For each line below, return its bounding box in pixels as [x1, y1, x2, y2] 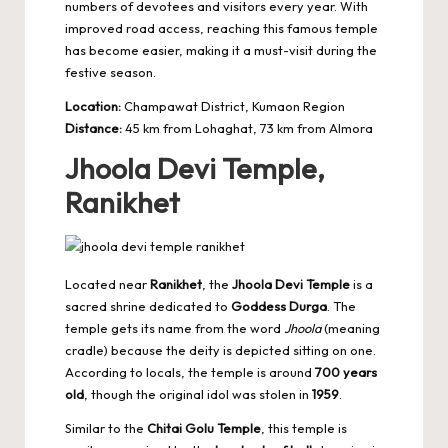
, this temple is [261, 419, 347, 436]
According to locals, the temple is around [65, 363, 315, 380]
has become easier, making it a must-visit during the [65, 41, 377, 58]
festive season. [65, 63, 156, 80]
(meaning [321, 319, 380, 336]
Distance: [65, 119, 122, 136]
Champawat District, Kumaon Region [121, 97, 345, 114]
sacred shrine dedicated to [65, 297, 231, 314]
